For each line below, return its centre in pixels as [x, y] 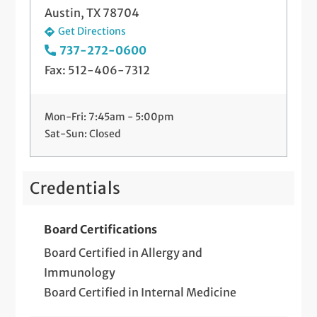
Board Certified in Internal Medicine [140, 292]
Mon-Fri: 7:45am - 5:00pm [110, 116]
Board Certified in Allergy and [123, 252]
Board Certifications [101, 229]
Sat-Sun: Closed [83, 133]
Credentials [75, 188]
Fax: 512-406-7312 [98, 70]
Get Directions [92, 31]
